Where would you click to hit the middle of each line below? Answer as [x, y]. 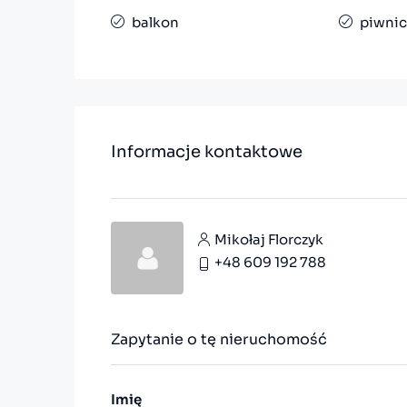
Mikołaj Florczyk [269, 239]
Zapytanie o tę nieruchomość [219, 340]
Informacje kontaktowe [207, 152]
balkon [155, 23]
